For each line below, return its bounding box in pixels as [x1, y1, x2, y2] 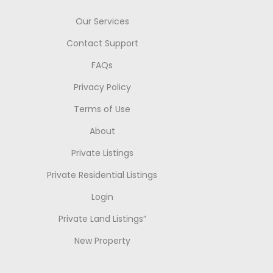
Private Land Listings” [58, 213, 146, 225]
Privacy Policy [73, 81, 131, 94]
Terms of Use [74, 103, 131, 116]
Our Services [75, 15, 129, 28]
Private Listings [71, 147, 133, 160]
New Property [74, 235, 130, 247]
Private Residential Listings [47, 169, 158, 182]
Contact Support [66, 37, 138, 50]
